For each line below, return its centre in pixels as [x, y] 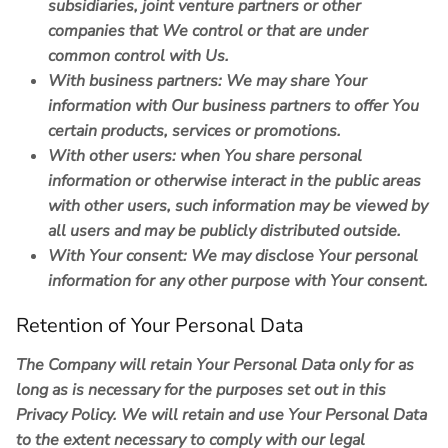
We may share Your [294, 81]
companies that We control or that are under [208, 31]
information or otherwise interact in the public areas [234, 181]
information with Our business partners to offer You [233, 106]
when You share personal [269, 156]
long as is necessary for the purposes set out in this [201, 390]
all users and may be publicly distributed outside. [224, 231]
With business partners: [135, 81]
